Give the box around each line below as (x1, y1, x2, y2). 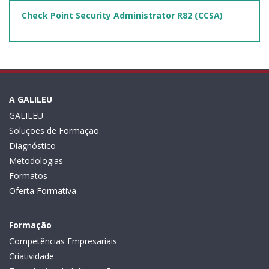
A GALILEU (9, 94, 52, 105)
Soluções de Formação (9, 125, 99, 136)
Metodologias (9, 155, 63, 166)
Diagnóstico (9, 140, 56, 151)
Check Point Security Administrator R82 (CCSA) (22, 10, 223, 21)
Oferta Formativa (9, 185, 76, 196)
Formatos (9, 170, 47, 181)
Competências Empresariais (9, 235, 117, 247)
